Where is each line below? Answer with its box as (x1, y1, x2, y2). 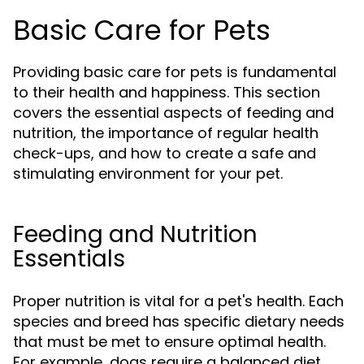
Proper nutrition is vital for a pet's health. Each (13, 291, 344, 311)
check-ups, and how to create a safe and (13, 143, 316, 163)
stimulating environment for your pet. (13, 163, 283, 184)
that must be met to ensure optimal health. (13, 331, 326, 352)
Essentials (13, 243, 125, 275)
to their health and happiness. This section (13, 82, 320, 102)
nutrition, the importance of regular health (13, 123, 318, 143)
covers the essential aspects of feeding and (13, 102, 334, 123)
